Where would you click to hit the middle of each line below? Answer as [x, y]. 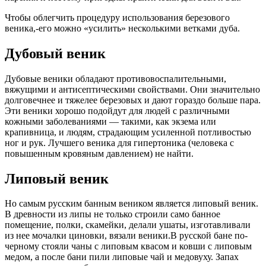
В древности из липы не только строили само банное [113, 214]
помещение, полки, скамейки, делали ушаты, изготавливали [128, 225]
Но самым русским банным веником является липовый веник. [132, 204]
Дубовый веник [55, 53]
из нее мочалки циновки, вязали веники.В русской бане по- [126, 236]
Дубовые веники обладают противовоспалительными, [115, 78]
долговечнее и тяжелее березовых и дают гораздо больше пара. [133, 100]
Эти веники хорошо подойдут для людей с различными [117, 110]
